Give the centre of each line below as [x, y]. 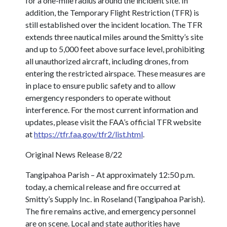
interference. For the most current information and [112, 110]
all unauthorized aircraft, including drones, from [107, 61]
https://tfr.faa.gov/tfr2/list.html [88, 134]
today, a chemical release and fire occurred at [103, 187]
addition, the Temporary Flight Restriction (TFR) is [112, 13]
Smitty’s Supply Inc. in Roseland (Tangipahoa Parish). [115, 199]
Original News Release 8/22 [74, 155]
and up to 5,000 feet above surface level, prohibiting [115, 49]
